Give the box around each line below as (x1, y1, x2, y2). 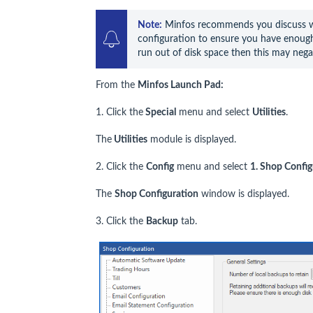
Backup (146, 216, 178, 226)
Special (143, 107, 176, 117)
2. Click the (96, 161, 146, 172)
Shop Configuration (115, 189, 198, 199)
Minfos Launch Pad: (138, 80, 224, 90)
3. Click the (96, 216, 146, 226)
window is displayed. (198, 189, 289, 199)
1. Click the (96, 107, 143, 117)
